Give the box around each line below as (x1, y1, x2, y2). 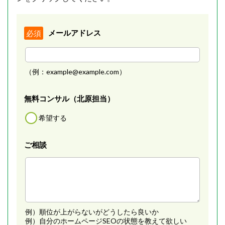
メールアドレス (48, 28, 101, 38)
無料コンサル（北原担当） (24, 93, 115, 103)
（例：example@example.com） (25, 67, 126, 76)
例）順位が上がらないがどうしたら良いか (25, 207, 159, 216)
